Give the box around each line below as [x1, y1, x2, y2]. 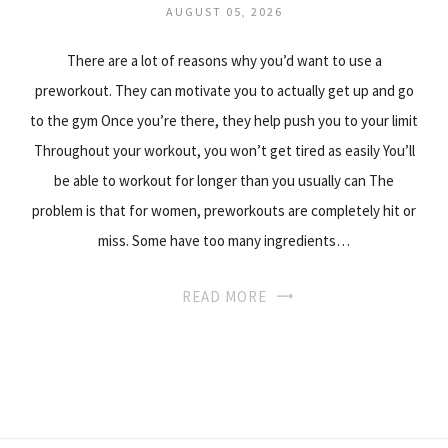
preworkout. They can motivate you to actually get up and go [34, 80, 414, 100]
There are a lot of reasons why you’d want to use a [66, 50, 382, 70]
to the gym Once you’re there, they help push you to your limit [30, 110, 418, 130]
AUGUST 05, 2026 [165, 3, 283, 19]
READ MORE [181, 286, 267, 306]
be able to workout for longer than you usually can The [54, 170, 394, 190]
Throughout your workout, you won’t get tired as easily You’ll [33, 140, 415, 160]
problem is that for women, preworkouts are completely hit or [32, 200, 416, 220]
